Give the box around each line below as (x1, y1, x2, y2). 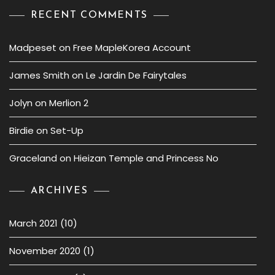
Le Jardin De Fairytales (86, 69, 187, 82)
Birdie (9, 124, 34, 137)
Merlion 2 (49, 96, 88, 109)
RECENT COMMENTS (31, 10, 147, 20)
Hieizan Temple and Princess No (74, 152, 219, 165)
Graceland (9, 152, 57, 165)
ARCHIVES (31, 186, 88, 196)
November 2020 (9, 244, 80, 257)
